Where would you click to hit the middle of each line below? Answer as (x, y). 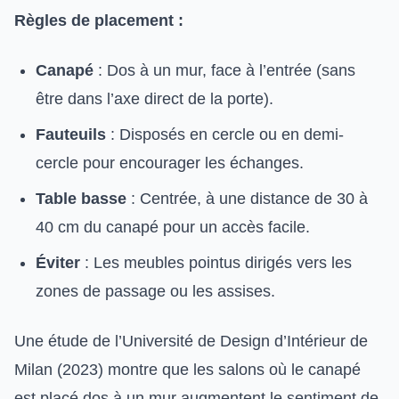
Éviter (58, 263)
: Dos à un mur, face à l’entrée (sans (224, 70)
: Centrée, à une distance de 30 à (247, 199)
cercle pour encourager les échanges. (170, 163)
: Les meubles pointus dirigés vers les (216, 263)
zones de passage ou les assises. (155, 291)
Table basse (81, 199)
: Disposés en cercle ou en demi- (225, 134)
